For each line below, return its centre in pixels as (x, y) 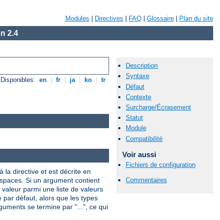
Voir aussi (139, 154)
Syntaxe (137, 76)
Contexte (138, 97)
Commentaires (146, 180)
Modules (77, 18)
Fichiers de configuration (161, 165)
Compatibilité (144, 138)
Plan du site (196, 18)
